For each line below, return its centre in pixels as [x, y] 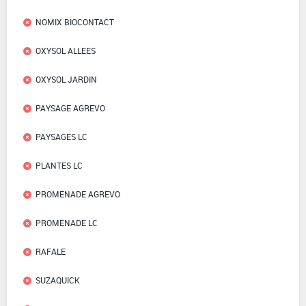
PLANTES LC [59, 166]
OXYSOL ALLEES [66, 51]
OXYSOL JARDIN [66, 80]
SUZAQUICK [58, 280]
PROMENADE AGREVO [78, 194]
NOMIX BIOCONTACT [75, 22]
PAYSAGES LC [61, 137]
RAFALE [51, 252]
